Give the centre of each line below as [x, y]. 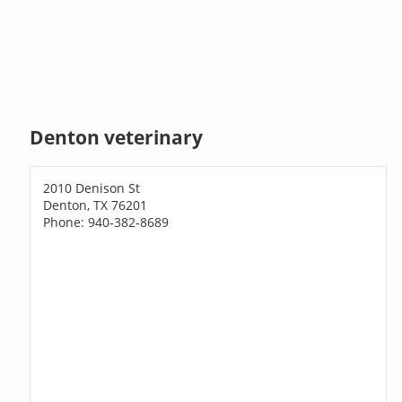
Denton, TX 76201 [96, 205]
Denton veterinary [117, 138]
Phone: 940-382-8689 [106, 222]
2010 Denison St [92, 188]
